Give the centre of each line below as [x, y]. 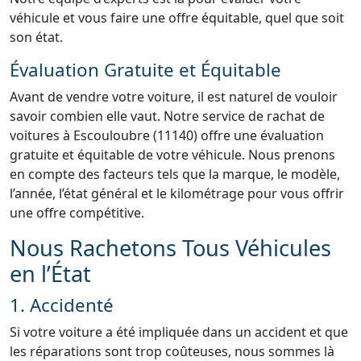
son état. [36, 37]
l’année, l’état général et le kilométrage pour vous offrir [177, 193]
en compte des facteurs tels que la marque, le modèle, [175, 174]
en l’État [50, 274]
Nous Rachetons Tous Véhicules [170, 248]
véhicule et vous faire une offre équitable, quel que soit [177, 18]
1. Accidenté [62, 305]
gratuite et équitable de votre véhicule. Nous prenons [172, 155]
